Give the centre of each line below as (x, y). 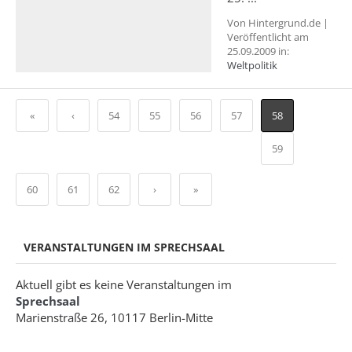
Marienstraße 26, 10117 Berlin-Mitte (114, 317)
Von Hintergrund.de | (278, 23)
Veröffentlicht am (268, 37)
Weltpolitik (252, 65)
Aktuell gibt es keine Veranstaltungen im (124, 284)
